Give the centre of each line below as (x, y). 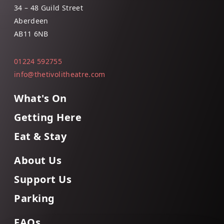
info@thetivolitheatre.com (60, 74)
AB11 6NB (31, 34)
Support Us (43, 179)
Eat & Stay (40, 136)
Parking (34, 198)
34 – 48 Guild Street (48, 8)
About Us (38, 160)
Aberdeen (31, 21)
